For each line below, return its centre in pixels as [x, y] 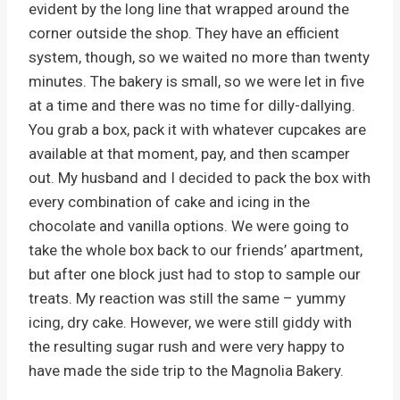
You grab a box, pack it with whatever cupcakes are [197, 129]
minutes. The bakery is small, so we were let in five [196, 81]
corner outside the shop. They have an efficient [184, 33]
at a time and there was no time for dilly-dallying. [192, 105]
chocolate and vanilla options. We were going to [189, 225]
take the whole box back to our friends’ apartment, [196, 250]
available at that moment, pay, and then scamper [189, 153]
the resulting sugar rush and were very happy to [187, 346]
